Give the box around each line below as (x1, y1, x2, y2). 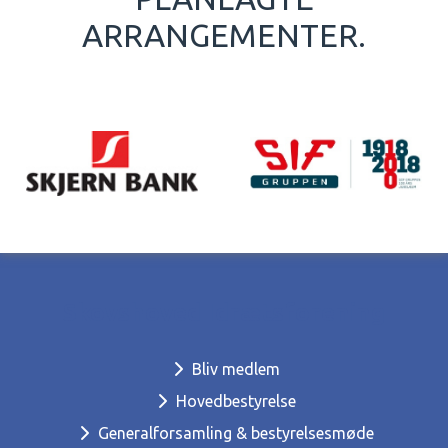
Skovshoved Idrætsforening (63, 299, 385, 327)
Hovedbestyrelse (172, 392, 296, 411)
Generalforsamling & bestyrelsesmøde (94, 424, 374, 443)
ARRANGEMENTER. (82, 17, 366, 54)
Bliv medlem (188, 360, 280, 379)
